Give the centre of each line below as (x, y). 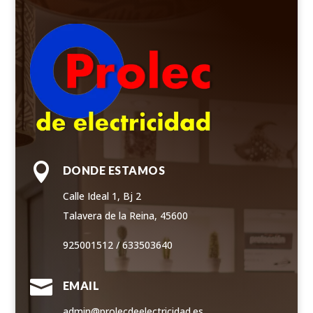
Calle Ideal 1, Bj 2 (102, 196)
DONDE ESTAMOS (114, 170)
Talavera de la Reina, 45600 (125, 215)
